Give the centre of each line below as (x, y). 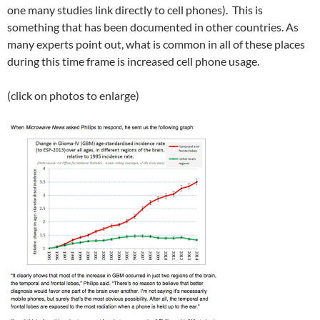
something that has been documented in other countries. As (153, 27)
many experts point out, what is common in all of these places (156, 44)
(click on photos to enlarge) (73, 95)
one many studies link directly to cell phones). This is (135, 10)
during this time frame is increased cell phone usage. (133, 61)
